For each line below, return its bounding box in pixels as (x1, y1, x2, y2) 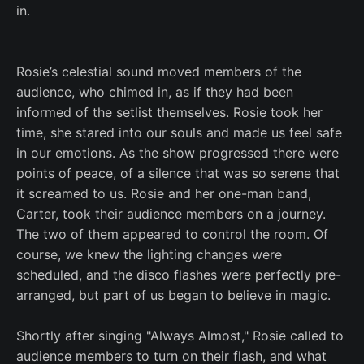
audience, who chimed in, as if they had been (16, 84, 293, 100)
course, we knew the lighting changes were (16, 246, 282, 262)
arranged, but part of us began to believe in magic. (16, 287, 331, 303)
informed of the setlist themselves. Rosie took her (16, 104, 323, 120)
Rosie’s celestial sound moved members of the (16, 63, 301, 80)
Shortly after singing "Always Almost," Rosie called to (16, 327, 344, 344)
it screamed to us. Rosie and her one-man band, (16, 185, 311, 201)
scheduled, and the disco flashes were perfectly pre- (16, 266, 341, 283)
